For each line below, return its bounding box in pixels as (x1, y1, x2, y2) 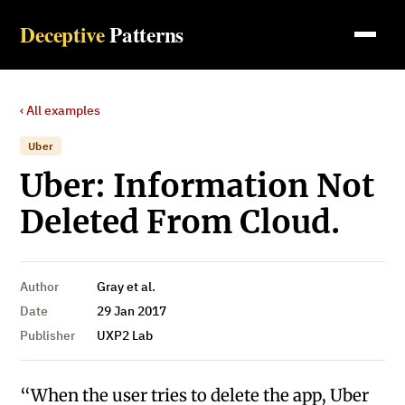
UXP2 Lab (96, 327, 153, 344)
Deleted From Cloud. (20, 202, 341, 242)
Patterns (109, 18, 184, 50)
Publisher (20, 327, 76, 344)
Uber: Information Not (20, 165, 375, 206)
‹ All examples (20, 101, 101, 118)
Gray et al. (96, 278, 155, 296)
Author (20, 278, 60, 296)
